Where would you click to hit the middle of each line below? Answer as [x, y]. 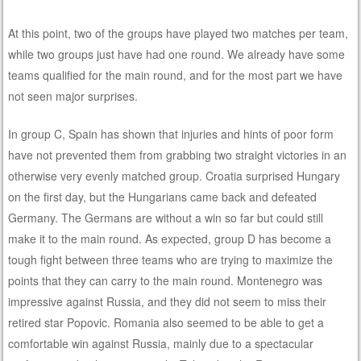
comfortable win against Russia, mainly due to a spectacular [161, 343]
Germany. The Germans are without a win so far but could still [166, 217]
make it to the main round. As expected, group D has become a [170, 238]
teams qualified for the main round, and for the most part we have [176, 75]
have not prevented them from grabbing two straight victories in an [178, 154]
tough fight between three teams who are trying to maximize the [171, 259]
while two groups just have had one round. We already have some [177, 54]
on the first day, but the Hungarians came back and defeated [163, 196]
